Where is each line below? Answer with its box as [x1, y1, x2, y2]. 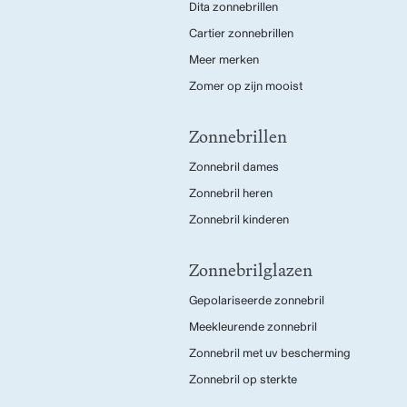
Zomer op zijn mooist [189, 79, 303, 94]
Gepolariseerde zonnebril [189, 293, 324, 308]
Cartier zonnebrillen [189, 26, 293, 41]
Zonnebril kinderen [189, 213, 289, 227]
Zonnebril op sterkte [189, 372, 297, 387]
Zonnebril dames [189, 160, 279, 174]
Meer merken [189, 53, 259, 67]
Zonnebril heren [189, 186, 273, 201]
